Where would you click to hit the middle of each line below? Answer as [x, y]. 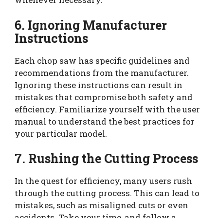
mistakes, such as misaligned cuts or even [101, 205]
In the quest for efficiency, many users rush [103, 181]
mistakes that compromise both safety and [104, 97]
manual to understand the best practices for [105, 121]
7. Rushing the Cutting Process [106, 159]
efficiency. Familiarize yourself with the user [107, 109]
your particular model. [61, 133]
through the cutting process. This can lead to [107, 193]
